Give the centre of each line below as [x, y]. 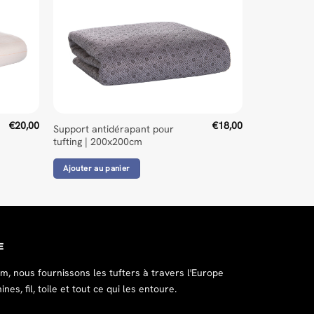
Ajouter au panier [97, 168]
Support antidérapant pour [113, 129]
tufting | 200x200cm [97, 142]
